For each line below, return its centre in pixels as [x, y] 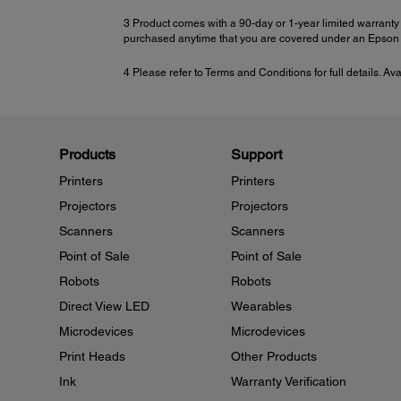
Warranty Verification [288, 382]
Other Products [273, 357]
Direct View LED [104, 307]
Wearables [261, 307]
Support [256, 155]
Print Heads [92, 357]
